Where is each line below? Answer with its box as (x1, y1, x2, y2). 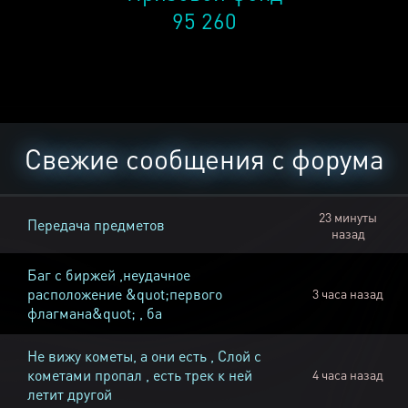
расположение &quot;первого (27, 284, 222, 304)
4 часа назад (312, 366, 383, 383)
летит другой (27, 384, 112, 404)
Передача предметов (27, 215, 165, 235)
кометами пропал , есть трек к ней (27, 365, 252, 385)
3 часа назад (312, 285, 383, 302)
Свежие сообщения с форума (24, 141, 384, 177)
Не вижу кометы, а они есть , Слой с (27, 346, 261, 366)
